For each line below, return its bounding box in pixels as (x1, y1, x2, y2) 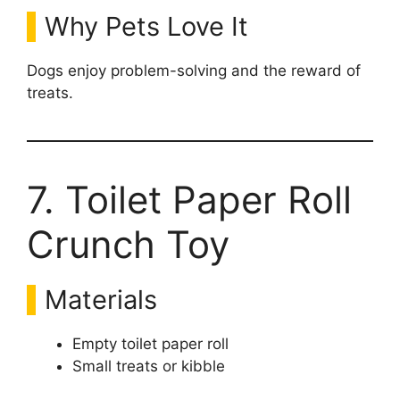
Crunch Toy (27, 221, 229, 267)
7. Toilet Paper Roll (27, 176, 352, 222)
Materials (45, 283, 157, 315)
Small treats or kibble (72, 356, 225, 375)
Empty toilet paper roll (72, 334, 229, 353)
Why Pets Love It (45, 10, 248, 42)
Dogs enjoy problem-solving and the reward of (27, 61, 361, 79)
